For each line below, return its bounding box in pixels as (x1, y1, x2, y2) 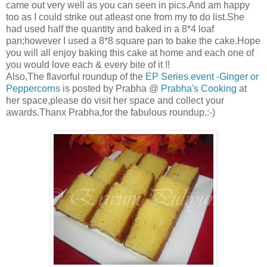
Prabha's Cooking (161, 83, 239, 94)
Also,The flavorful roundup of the (6, 72, 145, 82)
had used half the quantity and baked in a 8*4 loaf (6, 24, 214, 35)
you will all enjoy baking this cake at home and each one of (6, 48, 254, 58)
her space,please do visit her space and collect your (6, 95, 224, 106)
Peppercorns (6, 83, 60, 94)
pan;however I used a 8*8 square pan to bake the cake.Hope (6, 36, 260, 46)
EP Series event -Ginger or (145, 72, 259, 82)
